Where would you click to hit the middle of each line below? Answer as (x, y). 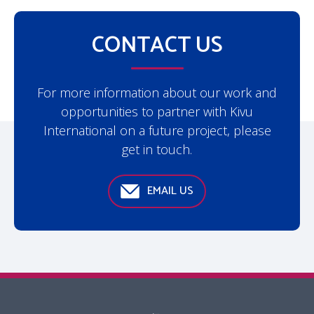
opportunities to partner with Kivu (157, 111)
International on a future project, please (157, 130)
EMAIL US (170, 191)
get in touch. (157, 149)
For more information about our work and (157, 93)
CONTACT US (157, 46)
